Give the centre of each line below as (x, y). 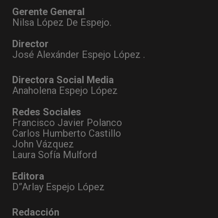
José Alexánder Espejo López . (79, 55)
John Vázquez (43, 144)
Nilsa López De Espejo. (62, 23)
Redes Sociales (47, 112)
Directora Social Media (63, 80)
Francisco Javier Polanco (67, 123)
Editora (28, 176)
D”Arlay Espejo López (58, 187)
